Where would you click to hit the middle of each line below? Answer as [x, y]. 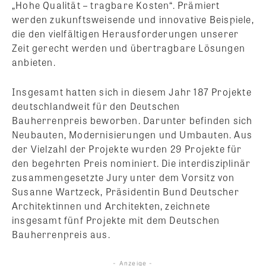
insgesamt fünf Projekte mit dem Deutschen [116, 220]
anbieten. [34, 62]
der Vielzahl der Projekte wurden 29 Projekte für [127, 148]
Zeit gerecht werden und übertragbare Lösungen [129, 47]
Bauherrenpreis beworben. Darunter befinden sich [132, 120]
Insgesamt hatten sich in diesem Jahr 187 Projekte [132, 91]
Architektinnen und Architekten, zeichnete [111, 205]
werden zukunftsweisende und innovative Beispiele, [133, 19]
